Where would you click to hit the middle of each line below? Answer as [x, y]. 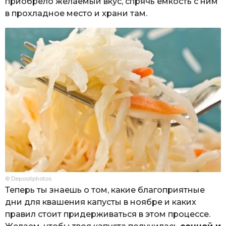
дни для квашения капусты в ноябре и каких [101, 202]
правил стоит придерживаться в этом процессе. [108, 214]
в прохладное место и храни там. [76, 14]
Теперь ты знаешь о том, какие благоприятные [105, 190]
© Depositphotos [28, 178]
